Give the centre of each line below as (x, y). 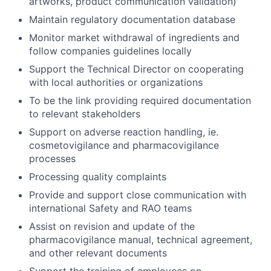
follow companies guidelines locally (110, 51)
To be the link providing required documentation (140, 101)
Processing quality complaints (98, 177)
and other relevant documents (98, 253)
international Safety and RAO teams (110, 208)
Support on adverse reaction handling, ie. (124, 132)
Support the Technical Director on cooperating (136, 69)
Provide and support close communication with (138, 195)
